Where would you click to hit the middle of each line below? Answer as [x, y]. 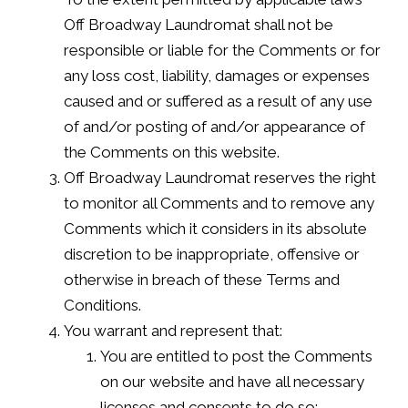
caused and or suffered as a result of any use [218, 101]
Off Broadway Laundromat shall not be [199, 24]
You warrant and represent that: [173, 330]
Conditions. [102, 305]
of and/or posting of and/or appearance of [214, 126]
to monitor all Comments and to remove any [219, 203]
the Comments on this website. [172, 152]
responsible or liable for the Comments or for [222, 50]
